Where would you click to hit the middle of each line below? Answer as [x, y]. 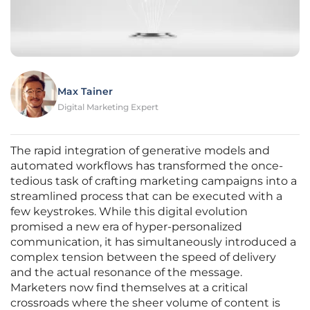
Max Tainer [85, 92]
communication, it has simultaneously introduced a [153, 242]
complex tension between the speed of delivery [143, 257]
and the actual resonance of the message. [126, 273]
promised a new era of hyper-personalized [126, 227]
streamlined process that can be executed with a [146, 197]
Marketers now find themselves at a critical [129, 288]
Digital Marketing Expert [108, 107]
